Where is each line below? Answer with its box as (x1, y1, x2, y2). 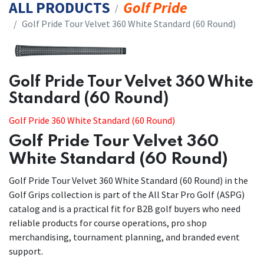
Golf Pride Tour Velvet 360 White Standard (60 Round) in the (9, 174, 248, 187)
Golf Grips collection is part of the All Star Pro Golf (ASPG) (9, 189, 245, 201)
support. (9, 245, 43, 258)
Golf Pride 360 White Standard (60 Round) (9, 114, 175, 127)
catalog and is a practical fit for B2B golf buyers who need (9, 203, 240, 215)
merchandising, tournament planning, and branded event (9, 231, 240, 243)
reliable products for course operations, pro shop (9, 217, 207, 229)
